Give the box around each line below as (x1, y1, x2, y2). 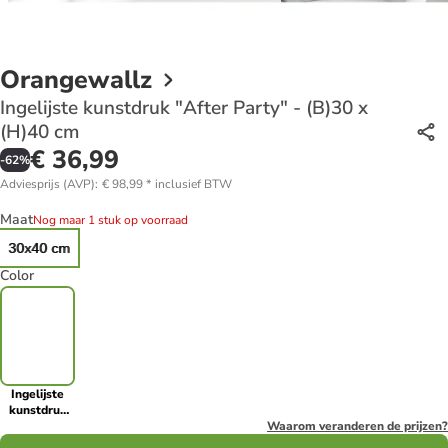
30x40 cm (8, 239, 70, 256)
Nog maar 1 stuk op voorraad (33, 211, 188, 228)
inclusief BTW (155, 175, 232, 192)
